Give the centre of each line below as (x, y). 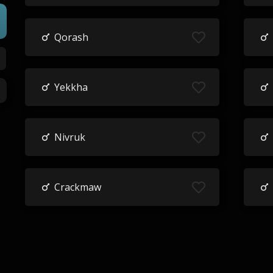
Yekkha (71, 87)
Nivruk (69, 137)
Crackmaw (77, 187)
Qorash (71, 37)
